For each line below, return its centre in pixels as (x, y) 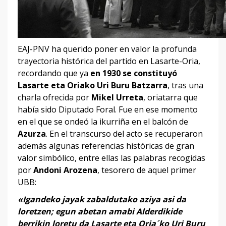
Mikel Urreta (117, 97)
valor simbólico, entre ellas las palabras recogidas (111, 158)
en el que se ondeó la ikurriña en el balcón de (103, 121)
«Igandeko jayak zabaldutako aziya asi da (102, 199)
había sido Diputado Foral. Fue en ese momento (108, 109)
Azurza (32, 133)
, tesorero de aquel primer (147, 170)
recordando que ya (54, 73)
